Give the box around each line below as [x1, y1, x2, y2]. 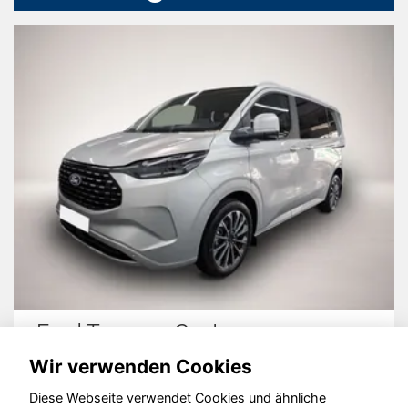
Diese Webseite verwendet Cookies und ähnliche [29, 390, 326, 406]
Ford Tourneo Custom [36, 319, 252, 346]
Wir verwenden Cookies [29, 354, 252, 378]
